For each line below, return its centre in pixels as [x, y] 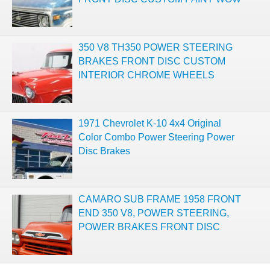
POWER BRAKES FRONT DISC [149, 227]
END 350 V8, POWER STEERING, [154, 213]
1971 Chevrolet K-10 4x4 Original [150, 123]
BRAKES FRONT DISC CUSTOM [152, 61]
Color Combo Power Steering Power [156, 137]
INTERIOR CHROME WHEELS [146, 75]
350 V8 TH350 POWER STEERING [155, 47]
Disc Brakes [104, 151]
